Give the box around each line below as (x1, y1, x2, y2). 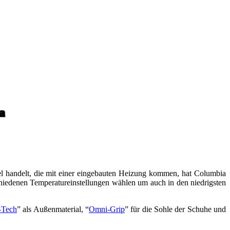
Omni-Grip (88, 204, 125, 214)
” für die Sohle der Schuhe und (124, 204, 226, 214)
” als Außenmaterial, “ (16, 204, 89, 214)
